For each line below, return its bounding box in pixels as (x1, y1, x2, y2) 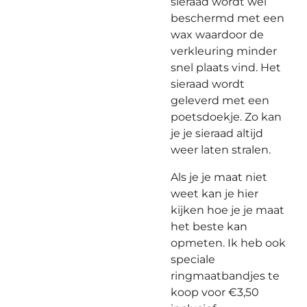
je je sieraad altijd (171, 127, 263, 140)
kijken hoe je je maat (171, 204, 284, 217)
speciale (171, 253, 215, 266)
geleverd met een (171, 94, 269, 107)
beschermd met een (171, 12, 284, 25)
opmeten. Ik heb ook (171, 236, 286, 249)
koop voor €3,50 (171, 286, 259, 299)
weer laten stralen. (171, 143, 271, 156)
